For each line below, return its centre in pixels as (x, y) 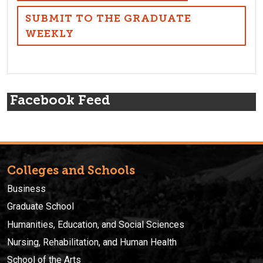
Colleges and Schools (71, 170)
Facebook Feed (60, 100)
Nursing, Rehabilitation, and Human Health (92, 242)
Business (26, 188)
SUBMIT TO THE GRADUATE (108, 18)
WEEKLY (50, 34)
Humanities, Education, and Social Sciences (96, 224)
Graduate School (41, 207)
